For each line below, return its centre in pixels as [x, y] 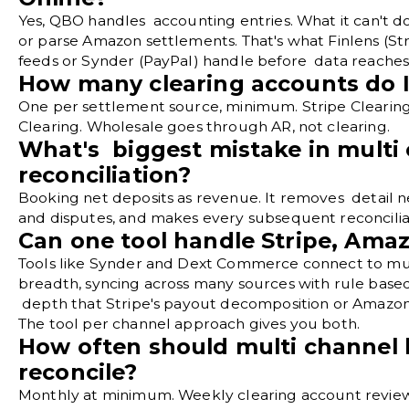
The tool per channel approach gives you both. [189, 324]
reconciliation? [105, 175]
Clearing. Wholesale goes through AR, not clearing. [204, 127]
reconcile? [78, 372]
